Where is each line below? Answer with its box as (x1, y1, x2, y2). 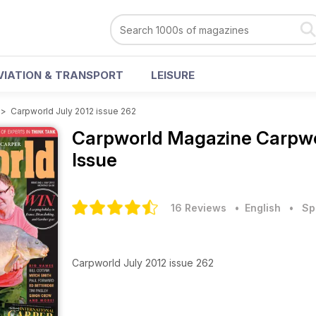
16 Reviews (171, 202, 226, 214)
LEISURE (151, 68, 195, 82)
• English (229, 202, 281, 214)
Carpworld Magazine (72, 127, 256, 149)
